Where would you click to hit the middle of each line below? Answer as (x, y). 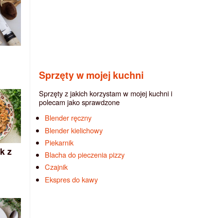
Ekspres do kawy (72, 179)
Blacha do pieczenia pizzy (85, 155)
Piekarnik (59, 142)
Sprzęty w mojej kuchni (91, 75)
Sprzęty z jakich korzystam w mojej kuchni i (106, 93)
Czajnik (56, 167)
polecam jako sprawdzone (79, 102)
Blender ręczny (68, 118)
